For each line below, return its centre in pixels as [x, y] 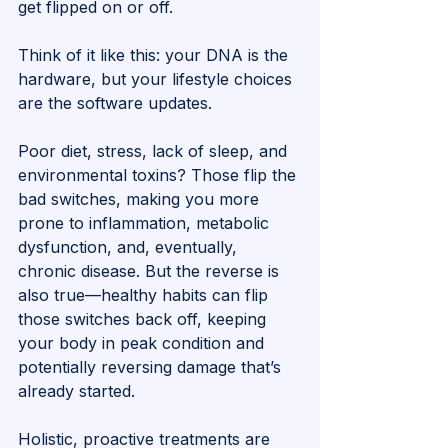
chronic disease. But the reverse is [151, 271]
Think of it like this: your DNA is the [155, 55]
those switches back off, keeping [144, 319]
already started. [76, 391]
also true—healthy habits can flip [145, 295]
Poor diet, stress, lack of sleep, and [155, 151]
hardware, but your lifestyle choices [157, 79]
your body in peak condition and [143, 343]
